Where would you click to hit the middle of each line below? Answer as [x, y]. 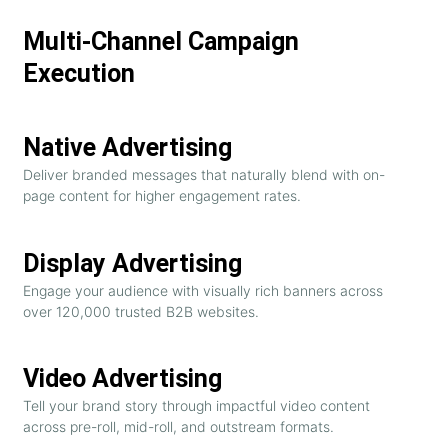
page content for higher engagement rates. [162, 195]
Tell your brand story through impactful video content [196, 406]
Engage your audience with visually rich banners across [203, 290]
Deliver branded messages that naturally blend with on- [204, 174]
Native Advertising [127, 147]
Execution [79, 74]
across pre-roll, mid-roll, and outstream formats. [178, 427]
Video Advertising [122, 379]
